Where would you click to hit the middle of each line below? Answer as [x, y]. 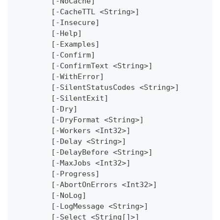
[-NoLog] [69, 196]
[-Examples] [75, 44]
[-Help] [67, 34]
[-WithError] [78, 77]
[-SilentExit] [80, 98]
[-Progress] [75, 174]
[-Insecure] [75, 23]
